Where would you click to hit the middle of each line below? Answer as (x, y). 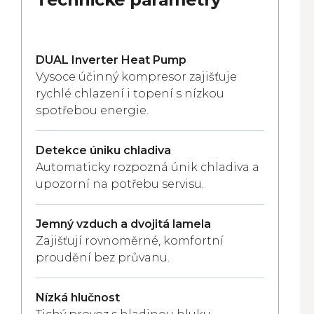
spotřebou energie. (92, 110)
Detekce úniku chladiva (103, 150)
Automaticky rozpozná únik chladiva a (148, 167)
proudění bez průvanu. (103, 258)
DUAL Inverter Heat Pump (111, 60)
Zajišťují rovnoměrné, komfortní (130, 241)
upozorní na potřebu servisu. (120, 184)
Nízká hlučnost (78, 298)
